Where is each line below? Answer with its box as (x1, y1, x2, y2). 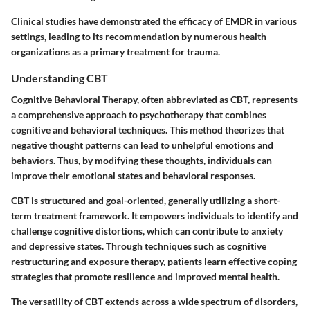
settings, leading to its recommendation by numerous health (11, 30, 266, 42)
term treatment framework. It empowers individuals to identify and (11, 210, 298, 222)
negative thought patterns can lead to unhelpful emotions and (11, 139, 273, 152)
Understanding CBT (11, 71, 108, 84)
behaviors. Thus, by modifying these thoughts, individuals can (11, 154, 272, 167)
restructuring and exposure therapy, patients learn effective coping (11, 255, 297, 268)
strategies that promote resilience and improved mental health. (11, 271, 280, 283)
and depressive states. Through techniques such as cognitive (11, 240, 266, 253)
